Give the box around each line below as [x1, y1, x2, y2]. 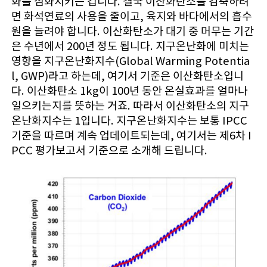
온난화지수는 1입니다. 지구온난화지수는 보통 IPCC [11, 113, 247, 128]
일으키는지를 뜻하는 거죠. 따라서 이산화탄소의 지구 [11, 98, 249, 113]
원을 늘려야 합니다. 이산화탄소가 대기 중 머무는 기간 [11, 24, 254, 38]
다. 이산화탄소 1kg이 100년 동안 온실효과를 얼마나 [11, 83, 248, 98]
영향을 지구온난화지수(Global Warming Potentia [11, 54, 250, 68]
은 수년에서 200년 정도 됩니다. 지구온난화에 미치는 [11, 39, 249, 53]
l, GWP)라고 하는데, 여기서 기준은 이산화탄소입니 [11, 69, 244, 83]
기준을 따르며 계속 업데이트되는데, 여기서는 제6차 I [11, 128, 252, 142]
